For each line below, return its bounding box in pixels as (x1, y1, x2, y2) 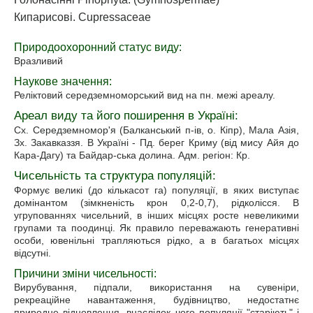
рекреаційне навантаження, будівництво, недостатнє (14, 294, 299, 305)
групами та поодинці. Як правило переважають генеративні (14, 222, 299, 233)
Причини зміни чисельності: (14, 268, 156, 279)
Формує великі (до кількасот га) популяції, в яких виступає (14, 184, 299, 196)
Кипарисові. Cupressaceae (14, 11, 151, 23)
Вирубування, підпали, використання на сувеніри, (14, 282, 299, 293)
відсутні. (14, 247, 51, 259)
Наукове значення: (14, 75, 112, 87)
